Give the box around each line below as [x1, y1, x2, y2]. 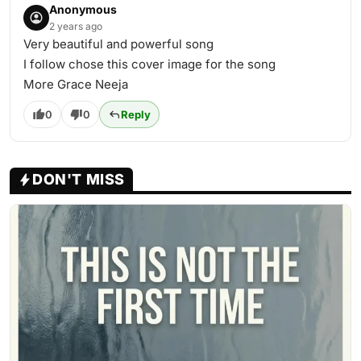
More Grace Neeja [23, 77, 128, 92]
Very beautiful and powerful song [23, 36, 214, 52]
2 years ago [49, 20, 102, 32]
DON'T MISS [32, 171, 125, 188]
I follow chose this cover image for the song [23, 56, 276, 72]
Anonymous [49, 2, 117, 16]
